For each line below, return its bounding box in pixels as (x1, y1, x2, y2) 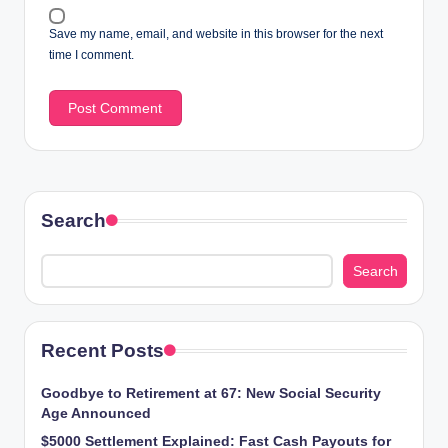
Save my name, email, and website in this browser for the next (49, 26, 383, 41)
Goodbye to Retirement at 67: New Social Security (41, 385, 381, 401)
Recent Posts (41, 339, 164, 361)
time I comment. (49, 47, 134, 62)
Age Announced (41, 405, 151, 421)
